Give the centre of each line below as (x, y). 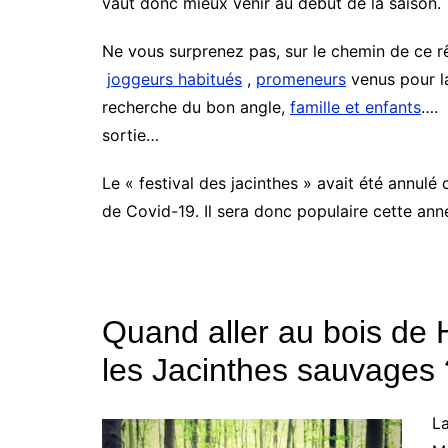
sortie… (130, 134)
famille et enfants (355, 106)
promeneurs (301, 78)
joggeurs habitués (174, 78)
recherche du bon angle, (196, 106)
